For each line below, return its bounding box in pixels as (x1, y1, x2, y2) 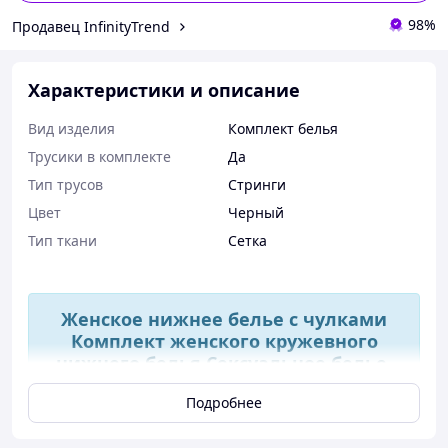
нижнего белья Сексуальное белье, (56, 351, 392, 375)
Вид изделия (28, 119, 115, 138)
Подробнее (186, 393, 262, 412)
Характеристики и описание (28, 78, 300, 102)
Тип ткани (28, 231, 97, 250)
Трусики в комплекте (28, 147, 171, 166)
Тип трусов (28, 175, 103, 194)
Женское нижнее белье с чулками (61, 307, 387, 331)
